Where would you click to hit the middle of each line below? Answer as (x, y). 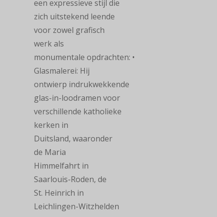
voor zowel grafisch (69, 30)
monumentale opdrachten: (83, 57)
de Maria (50, 152)
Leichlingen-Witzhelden (77, 206)
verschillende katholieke (78, 111)
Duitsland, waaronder (73, 139)
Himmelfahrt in (61, 166)
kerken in (51, 125)
